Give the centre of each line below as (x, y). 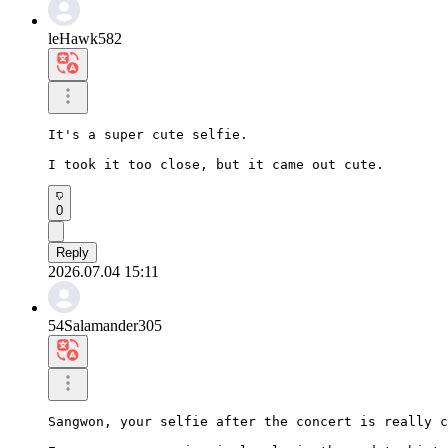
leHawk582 (85, 38)
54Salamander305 (105, 325)
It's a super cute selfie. (148, 134)
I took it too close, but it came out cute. (216, 164)
